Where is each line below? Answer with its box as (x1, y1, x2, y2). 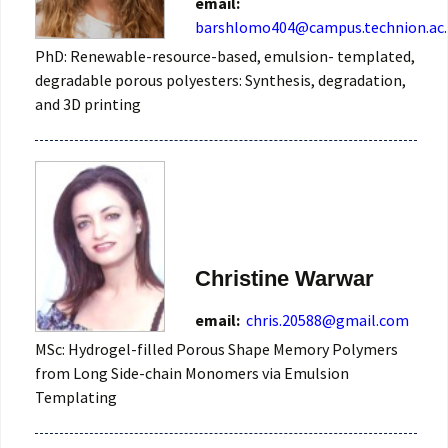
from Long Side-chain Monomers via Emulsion (35, 362, 349, 383)
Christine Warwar (195, 265, 374, 291)
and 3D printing (35, 94, 141, 115)
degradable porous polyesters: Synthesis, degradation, (35, 70, 406, 91)
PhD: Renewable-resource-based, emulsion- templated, (35, 46, 415, 67)
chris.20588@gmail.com (246, 309, 409, 330)
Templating (35, 386, 117, 407)
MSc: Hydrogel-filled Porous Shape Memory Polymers (35, 338, 398, 359)
